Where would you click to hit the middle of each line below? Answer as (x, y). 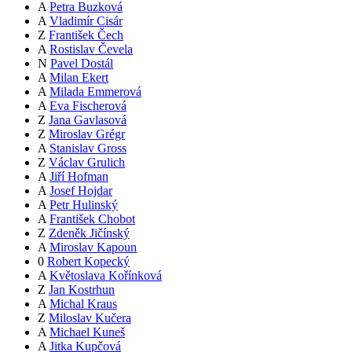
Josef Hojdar (81, 191)
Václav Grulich (87, 163)
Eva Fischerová (88, 106)
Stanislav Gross (88, 148)
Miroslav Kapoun (93, 247)
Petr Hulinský (84, 205)
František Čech (86, 35)
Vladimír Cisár (86, 21)
